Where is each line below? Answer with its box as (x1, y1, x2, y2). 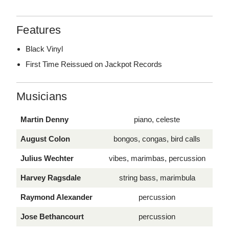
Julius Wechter (20, 153, 74, 163)
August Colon (20, 134, 70, 143)
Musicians (16, 89, 67, 103)
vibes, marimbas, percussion (108, 153, 205, 163)
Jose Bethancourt (20, 212, 84, 221)
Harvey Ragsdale (20, 173, 81, 182)
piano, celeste (134, 114, 180, 124)
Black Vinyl (26, 44, 63, 53)
